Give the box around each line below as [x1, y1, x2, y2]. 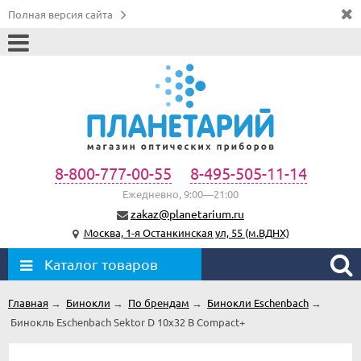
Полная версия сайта [8, 7, 113, 21]
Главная [8, 295, 48, 309]
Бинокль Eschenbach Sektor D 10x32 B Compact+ [10, 314, 245, 329]
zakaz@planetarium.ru [131, 205, 244, 221]
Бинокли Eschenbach [207, 295, 309, 309]
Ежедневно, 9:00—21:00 [122, 186, 239, 201]
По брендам [128, 295, 189, 309]
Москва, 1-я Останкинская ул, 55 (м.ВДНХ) [83, 225, 289, 239]
